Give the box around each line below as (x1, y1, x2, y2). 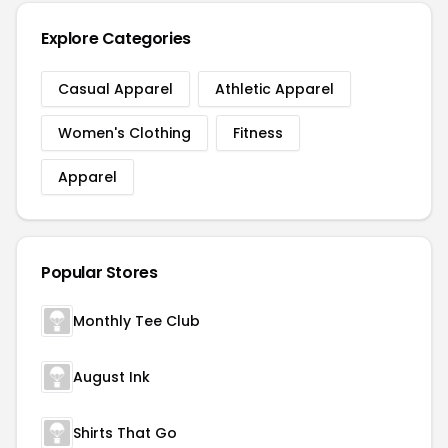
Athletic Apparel (215, 79, 334, 99)
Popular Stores (41, 261, 158, 284)
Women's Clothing (58, 123, 191, 143)
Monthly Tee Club (73, 311, 200, 331)
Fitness (233, 123, 283, 143)
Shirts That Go (73, 423, 177, 443)
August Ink (73, 367, 150, 387)
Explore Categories (41, 27, 191, 50)
